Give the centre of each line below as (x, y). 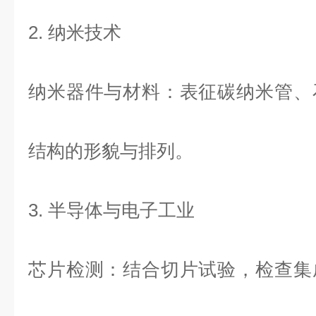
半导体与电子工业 (121, 210)
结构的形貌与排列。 (111, 151)
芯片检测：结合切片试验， (142, 269)
